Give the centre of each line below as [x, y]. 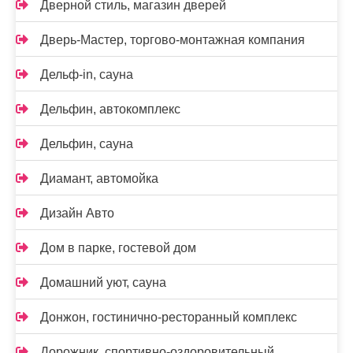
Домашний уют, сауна [103, 282]
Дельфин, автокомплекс [110, 109]
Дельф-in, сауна [87, 74]
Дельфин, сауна [87, 144]
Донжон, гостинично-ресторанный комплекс [169, 317]
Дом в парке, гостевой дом [118, 248]
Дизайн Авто [77, 213]
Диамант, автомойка [99, 178]
